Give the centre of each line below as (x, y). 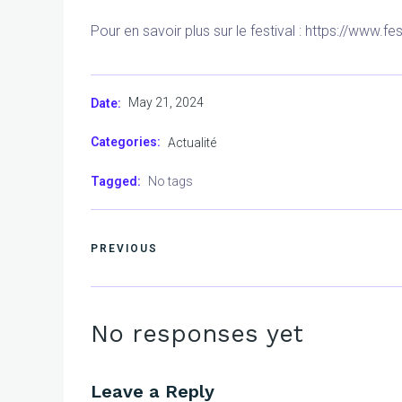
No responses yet (197, 333)
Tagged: (116, 181)
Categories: (126, 142)
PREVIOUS (124, 249)
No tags (170, 181)
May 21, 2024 (166, 103)
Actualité (192, 142)
